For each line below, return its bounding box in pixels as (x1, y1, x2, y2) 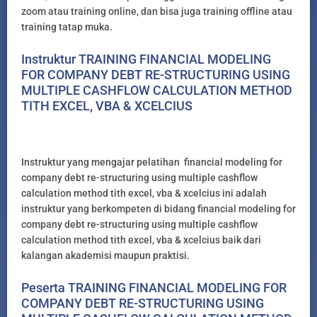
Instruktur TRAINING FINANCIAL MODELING (21, 52, 271, 67)
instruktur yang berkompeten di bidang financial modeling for (21, 202, 296, 214)
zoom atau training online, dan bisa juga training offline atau (21, 5, 292, 17)
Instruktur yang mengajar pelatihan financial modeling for (21, 156, 282, 168)
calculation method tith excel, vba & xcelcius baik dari (21, 234, 261, 246)
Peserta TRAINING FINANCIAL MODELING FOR (21, 280, 287, 296)
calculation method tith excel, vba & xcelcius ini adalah (21, 187, 267, 199)
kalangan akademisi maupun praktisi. (21, 249, 190, 261)
